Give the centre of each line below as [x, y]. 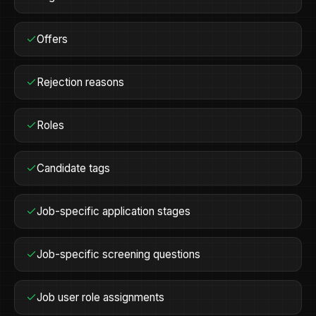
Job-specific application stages [114, 211]
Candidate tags [74, 168]
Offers [53, 39]
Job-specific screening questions [119, 254]
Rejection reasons [81, 82]
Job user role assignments [101, 297]
